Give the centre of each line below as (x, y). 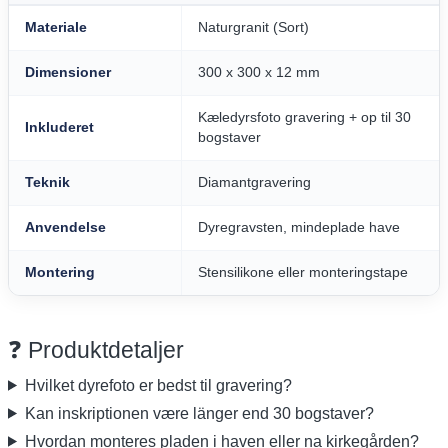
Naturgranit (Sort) (253, 27)
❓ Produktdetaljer (96, 349)
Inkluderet (59, 127)
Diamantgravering (254, 182)
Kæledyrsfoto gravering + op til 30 (304, 117)
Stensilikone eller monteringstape (303, 272)
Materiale (56, 27)
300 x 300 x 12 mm (259, 72)
